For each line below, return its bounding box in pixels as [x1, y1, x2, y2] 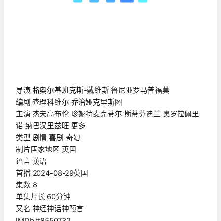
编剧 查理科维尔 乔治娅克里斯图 [16, 98, 122, 107]
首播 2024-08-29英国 [16, 169, 88, 178]
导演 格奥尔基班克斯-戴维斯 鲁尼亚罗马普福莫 [16, 86, 170, 95]
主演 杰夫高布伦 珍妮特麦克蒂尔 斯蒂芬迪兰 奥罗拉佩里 [16, 110, 200, 119]
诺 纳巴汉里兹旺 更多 [16, 121, 86, 131]
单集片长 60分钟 [16, 192, 71, 202]
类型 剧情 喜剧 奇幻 [16, 133, 80, 143]
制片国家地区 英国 [16, 145, 76, 154]
